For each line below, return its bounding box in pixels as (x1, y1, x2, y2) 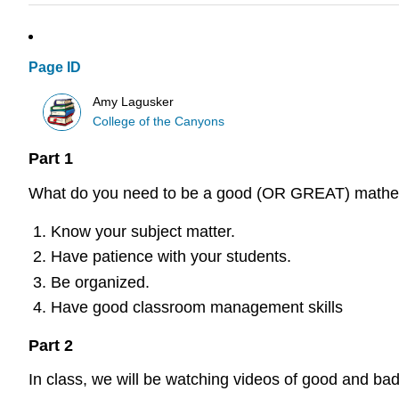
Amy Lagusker (93, 94, 175, 109)
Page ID (28, 60, 81, 76)
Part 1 (28, 150, 73, 168)
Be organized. (50, 273, 150, 291)
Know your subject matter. (50, 222, 235, 240)
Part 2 (28, 336, 73, 354)
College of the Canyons (93, 114, 225, 128)
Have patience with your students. (50, 248, 291, 266)
